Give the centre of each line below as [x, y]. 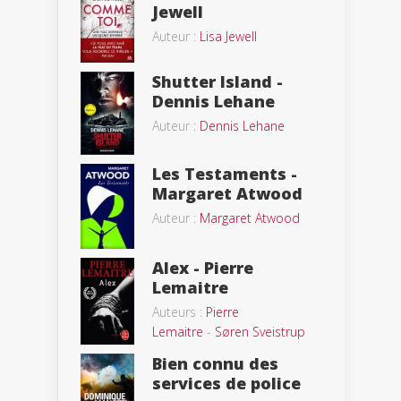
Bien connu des [215, 364]
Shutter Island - [218, 82]
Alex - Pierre [203, 268]
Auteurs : [179, 312]
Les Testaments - [225, 174]
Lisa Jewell [228, 37]
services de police [226, 384]
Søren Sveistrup [260, 332]
